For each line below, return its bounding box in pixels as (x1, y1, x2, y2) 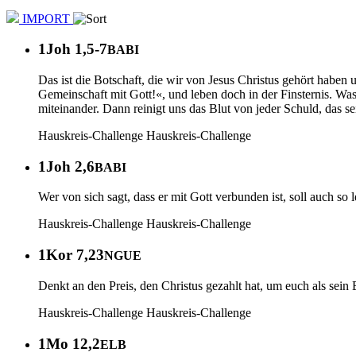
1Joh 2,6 (38, 157, 95, 175)
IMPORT (19, 11, 73, 25)
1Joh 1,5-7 (38, 41, 107, 58)
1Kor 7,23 (38, 246, 104, 264)
